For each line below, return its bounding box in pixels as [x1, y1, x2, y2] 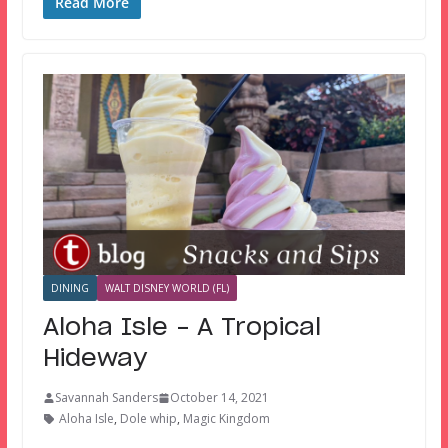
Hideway [42, 347, 147, 372]
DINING [50, 281, 89, 296]
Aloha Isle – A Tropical [42, 316, 321, 341]
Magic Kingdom [182, 410, 270, 428]
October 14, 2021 [169, 389, 269, 407]
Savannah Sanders [54, 389, 158, 407]
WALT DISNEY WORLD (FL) [104, 281, 229, 296]
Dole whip [119, 410, 177, 428]
